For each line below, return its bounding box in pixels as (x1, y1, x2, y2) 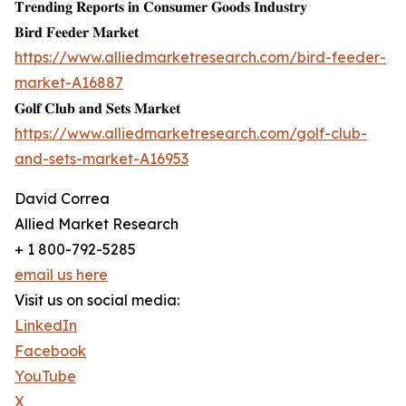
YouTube (14, 367, 76, 386)
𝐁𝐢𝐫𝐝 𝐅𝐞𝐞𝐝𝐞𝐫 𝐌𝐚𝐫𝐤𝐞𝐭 (14, 23, 139, 42)
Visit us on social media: (14, 291, 179, 310)
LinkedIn (14, 316, 77, 335)
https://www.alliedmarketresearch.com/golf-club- (14, 124, 367, 143)
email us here (14, 266, 108, 285)
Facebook (14, 342, 86, 361)
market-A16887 (14, 73, 123, 92)
